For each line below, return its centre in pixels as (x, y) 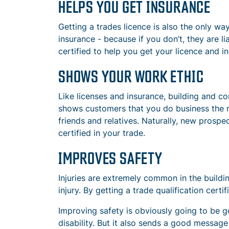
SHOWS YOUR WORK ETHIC (131, 76)
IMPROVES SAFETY (110, 157)
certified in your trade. (102, 133)
